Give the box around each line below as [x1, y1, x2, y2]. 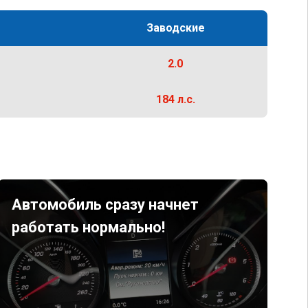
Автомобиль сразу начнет [11, 196, 199, 213]
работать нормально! [11, 219, 165, 236]
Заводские [146, 21, 205, 34]
